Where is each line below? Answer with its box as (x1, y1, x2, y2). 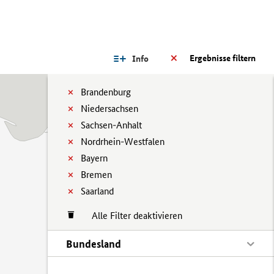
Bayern (81, 152, 108, 164)
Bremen (81, 169, 112, 180)
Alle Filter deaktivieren (80, 210, 182, 221)
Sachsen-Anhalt (81, 119, 142, 131)
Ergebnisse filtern (190, 53, 256, 64)
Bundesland (66, 237, 121, 250)
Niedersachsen (81, 103, 138, 114)
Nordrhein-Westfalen (81, 136, 165, 147)
